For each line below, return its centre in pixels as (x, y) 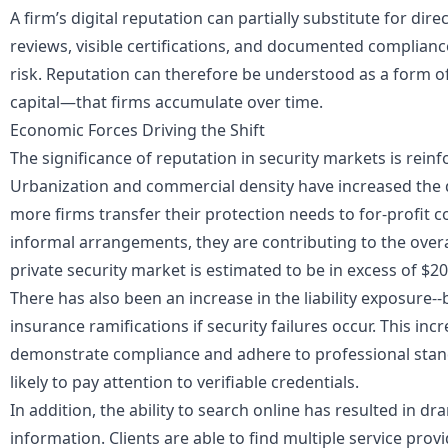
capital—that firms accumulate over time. (166, 102)
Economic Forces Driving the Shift (137, 130)
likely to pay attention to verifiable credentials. (184, 382)
